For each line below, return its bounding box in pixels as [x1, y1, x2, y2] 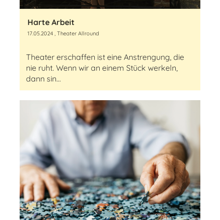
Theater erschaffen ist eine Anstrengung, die [26, 52, 184, 62]
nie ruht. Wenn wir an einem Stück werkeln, [26, 63, 178, 73]
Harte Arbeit [27, 17, 75, 27]
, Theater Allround [53, 30, 99, 37]
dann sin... [26, 74, 61, 83]
